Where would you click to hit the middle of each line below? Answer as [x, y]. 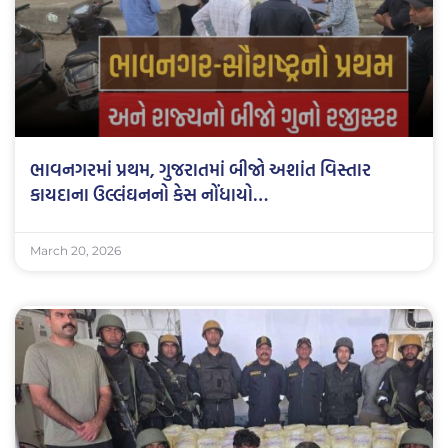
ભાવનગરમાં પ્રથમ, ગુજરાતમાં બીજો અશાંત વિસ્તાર [200, 170]
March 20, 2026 [75, 251]
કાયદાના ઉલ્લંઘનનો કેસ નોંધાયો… [149, 195]
